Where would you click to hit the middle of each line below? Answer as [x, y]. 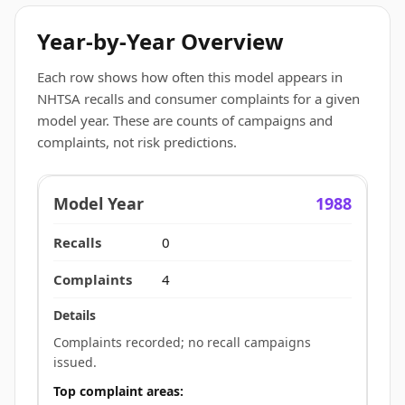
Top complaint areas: [118, 391]
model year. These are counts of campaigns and [185, 120]
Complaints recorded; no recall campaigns [182, 342]
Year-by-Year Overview [160, 41]
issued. [75, 362]
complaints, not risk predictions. [137, 142]
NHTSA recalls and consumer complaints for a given [198, 99]
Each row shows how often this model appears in [190, 77]
